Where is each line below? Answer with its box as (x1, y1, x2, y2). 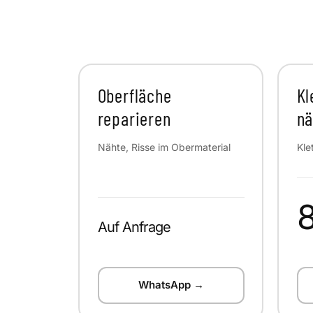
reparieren (97, 107, 171, 129)
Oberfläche (97, 84, 172, 106)
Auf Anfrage (97, 218, 170, 235)
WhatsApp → (138, 278, 204, 291)
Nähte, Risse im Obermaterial (97, 140, 231, 153)
